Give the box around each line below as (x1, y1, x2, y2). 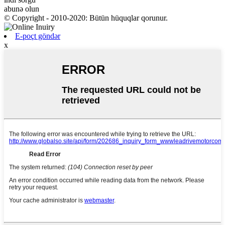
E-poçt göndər (15, 32, 60, 41)
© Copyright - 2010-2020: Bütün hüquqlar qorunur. (4, 14, 168, 23)
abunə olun (4, 5, 39, 14)
